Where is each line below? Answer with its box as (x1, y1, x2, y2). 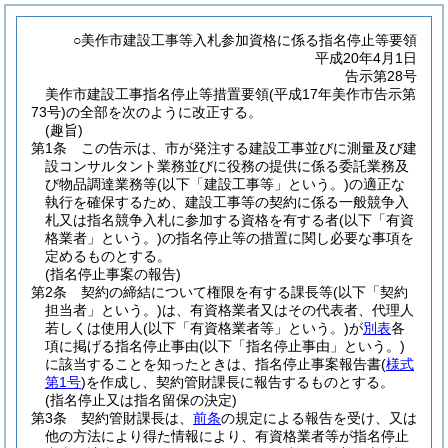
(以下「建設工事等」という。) (157, 176, 349, 192)
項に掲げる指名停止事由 (45, 338, 199, 354)
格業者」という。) (45, 230, 162, 246)
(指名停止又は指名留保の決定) (45, 392, 237, 408)
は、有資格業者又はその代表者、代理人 (162, 302, 414, 318)
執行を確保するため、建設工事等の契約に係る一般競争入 (45, 194, 409, 210)
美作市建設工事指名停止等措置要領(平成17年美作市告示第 (45, 86, 416, 102)
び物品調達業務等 (45, 176, 157, 192)
